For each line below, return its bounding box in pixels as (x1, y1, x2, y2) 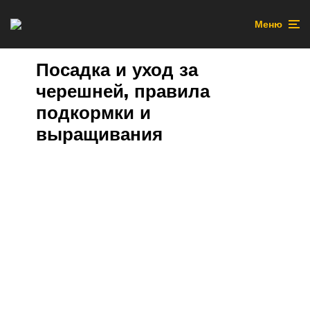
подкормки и (36, 101, 151, 124)
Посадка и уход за (36, 58, 198, 81)
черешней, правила (36, 80, 210, 102)
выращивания (36, 122, 163, 145)
